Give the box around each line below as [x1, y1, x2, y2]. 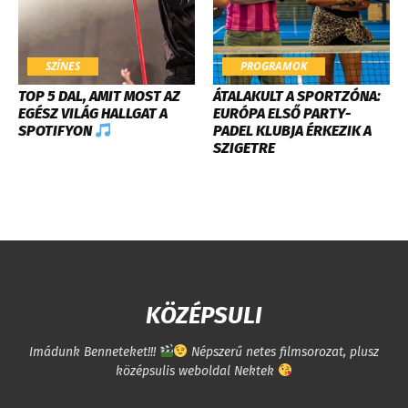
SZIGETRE [213, 139, 275, 158]
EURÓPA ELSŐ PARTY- [213, 105, 351, 123]
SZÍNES [46, 58, 80, 75]
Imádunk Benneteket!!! [28, 344, 159, 361]
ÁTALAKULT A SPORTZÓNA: [213, 87, 381, 106]
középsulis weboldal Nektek [116, 363, 279, 380]
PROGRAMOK [240, 58, 307, 75]
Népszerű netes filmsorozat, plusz [188, 344, 380, 361]
